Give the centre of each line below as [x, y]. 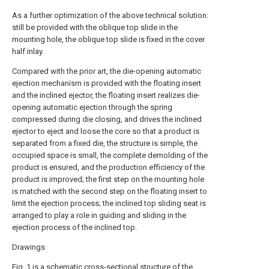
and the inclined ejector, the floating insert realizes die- [106, 95]
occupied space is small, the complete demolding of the [110, 155]
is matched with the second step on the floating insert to [110, 191]
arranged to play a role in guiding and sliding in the [99, 215]
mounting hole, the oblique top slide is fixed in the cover [108, 39]
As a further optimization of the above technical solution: [110, 15]
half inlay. [28, 51]
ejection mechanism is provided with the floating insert [107, 83]
